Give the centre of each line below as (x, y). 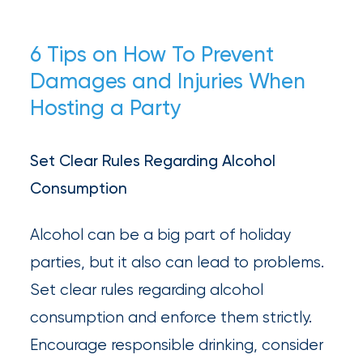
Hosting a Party (106, 108)
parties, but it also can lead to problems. (177, 262)
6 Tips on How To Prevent (152, 55)
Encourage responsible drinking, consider (177, 344)
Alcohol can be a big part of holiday (161, 234)
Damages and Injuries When (168, 81)
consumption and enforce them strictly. (171, 317)
